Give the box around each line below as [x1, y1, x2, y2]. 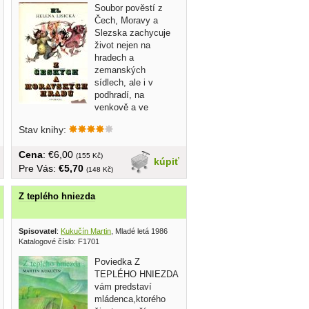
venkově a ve [94, 101, 148, 112]
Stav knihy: [19, 123, 69, 135]
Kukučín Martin [61, 227, 111, 236]
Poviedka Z [94, 257, 140, 268]
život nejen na [94, 39, 150, 50]
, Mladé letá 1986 [111, 227, 168, 236]
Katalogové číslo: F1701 [19, 237, 99, 246]
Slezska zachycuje [94, 27, 170, 38]
